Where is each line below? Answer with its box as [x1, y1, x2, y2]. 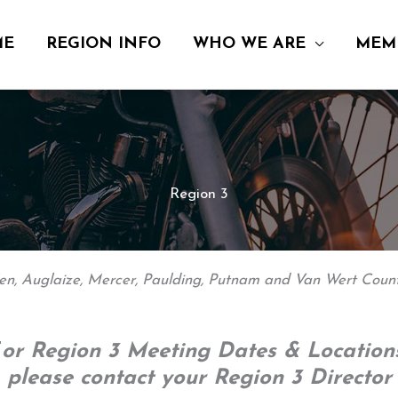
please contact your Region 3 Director [6, 368, 392, 390]
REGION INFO [46, 36, 161, 52]
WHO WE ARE [193, 36, 306, 52]
